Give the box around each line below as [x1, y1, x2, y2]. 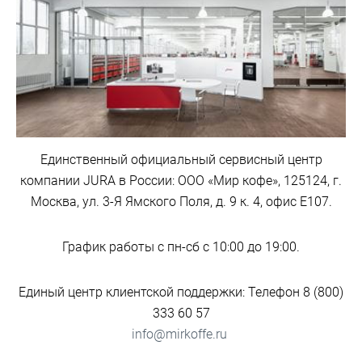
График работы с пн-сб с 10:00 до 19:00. [62, 239, 300, 255]
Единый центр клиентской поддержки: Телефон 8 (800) [19, 284, 343, 301]
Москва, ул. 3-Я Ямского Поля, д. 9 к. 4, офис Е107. [30, 194, 332, 210]
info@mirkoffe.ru [132, 326, 230, 343]
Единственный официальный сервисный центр [40, 152, 322, 168]
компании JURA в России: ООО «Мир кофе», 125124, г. [20, 173, 342, 189]
